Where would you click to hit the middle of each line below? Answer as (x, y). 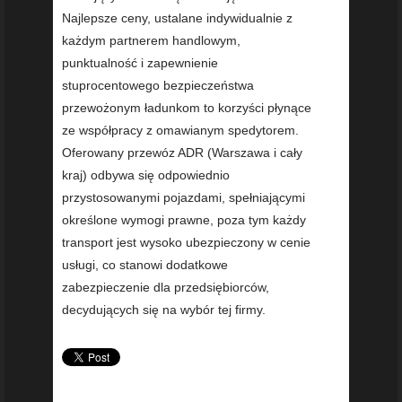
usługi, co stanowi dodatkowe (145, 264)
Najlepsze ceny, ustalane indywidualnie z (177, 17)
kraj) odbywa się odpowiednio (146, 175)
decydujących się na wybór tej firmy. (164, 309)
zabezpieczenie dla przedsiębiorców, (166, 287)
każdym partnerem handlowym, (151, 40)
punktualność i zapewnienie (140, 62)
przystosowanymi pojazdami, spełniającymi (184, 197)
